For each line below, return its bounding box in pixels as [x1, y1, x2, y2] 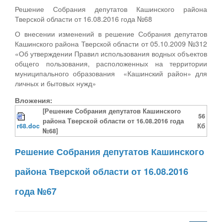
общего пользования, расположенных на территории [15, 58, 207, 68]
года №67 [15, 184, 56, 198]
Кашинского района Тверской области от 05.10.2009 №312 [15, 38, 207, 49]
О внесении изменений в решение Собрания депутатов [15, 28, 207, 39]
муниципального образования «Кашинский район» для [15, 68, 207, 78]
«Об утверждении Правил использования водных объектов [15, 48, 207, 58]
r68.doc [17, 121, 40, 130]
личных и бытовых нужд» [15, 78, 96, 88]
